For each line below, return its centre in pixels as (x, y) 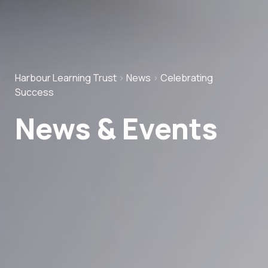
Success (34, 92)
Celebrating (187, 78)
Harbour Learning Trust (66, 78)
